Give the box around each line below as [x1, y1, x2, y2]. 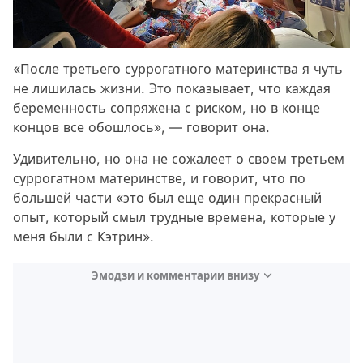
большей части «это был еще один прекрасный [13, 189, 322, 206]
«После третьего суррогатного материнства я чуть [13, 60, 343, 77]
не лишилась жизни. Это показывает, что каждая [13, 79, 331, 96]
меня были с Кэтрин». [13, 228, 154, 245]
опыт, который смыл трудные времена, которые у [13, 208, 335, 225]
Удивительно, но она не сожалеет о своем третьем [13, 150, 344, 167]
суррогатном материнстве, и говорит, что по [13, 169, 305, 186]
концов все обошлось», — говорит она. [13, 118, 270, 135]
